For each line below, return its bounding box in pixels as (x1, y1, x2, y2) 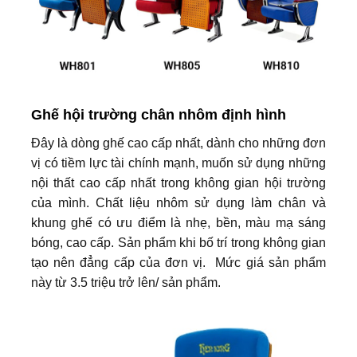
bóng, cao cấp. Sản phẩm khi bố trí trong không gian (31, 236, 326, 250)
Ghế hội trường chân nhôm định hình (31, 107, 286, 124)
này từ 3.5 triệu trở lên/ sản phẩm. (31, 276, 221, 290)
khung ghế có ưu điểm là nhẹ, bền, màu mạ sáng (31, 216, 326, 230)
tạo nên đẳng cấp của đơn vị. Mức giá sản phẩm (31, 256, 326, 270)
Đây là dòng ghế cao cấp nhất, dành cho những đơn (31, 136, 326, 151)
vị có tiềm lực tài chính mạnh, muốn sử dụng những (31, 156, 326, 171)
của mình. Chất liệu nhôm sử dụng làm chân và (31, 196, 326, 210)
